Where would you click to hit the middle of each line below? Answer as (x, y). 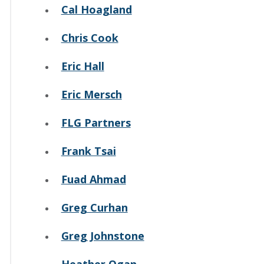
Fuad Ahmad (93, 179)
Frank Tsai (88, 151)
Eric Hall (82, 66)
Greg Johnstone (103, 236)
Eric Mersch (91, 95)
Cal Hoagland (96, 10)
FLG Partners (96, 123)
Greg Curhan (94, 208)
